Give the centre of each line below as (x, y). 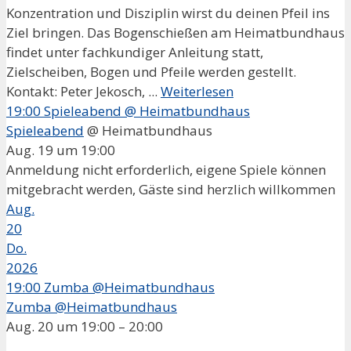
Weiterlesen (197, 91)
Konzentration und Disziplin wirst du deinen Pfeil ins (168, 13)
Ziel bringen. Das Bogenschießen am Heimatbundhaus (175, 32)
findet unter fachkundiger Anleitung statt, (135, 52)
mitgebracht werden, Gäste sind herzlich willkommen (171, 189)
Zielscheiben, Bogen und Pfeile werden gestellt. (151, 71)
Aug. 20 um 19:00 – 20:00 (85, 326)
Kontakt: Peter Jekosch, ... (83, 91)
